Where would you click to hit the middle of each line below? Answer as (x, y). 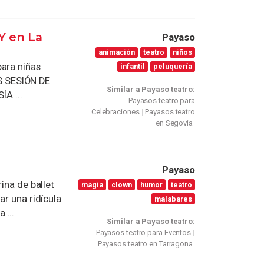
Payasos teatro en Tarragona (145, 244)
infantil (133, 67)
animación (117, 52)
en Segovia (174, 123)
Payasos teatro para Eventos (143, 233)
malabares (174, 199)
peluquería (173, 67)
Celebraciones (115, 111)
